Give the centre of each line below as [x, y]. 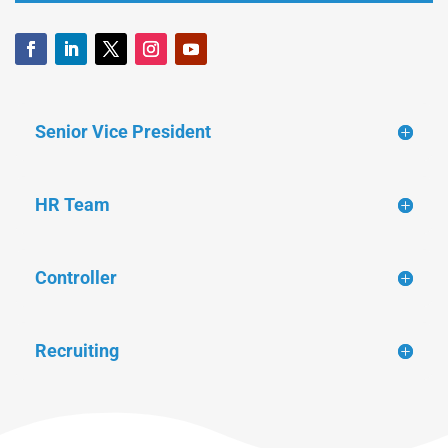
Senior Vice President [123, 131]
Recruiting [77, 350]
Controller [76, 277]
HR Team [72, 204]
